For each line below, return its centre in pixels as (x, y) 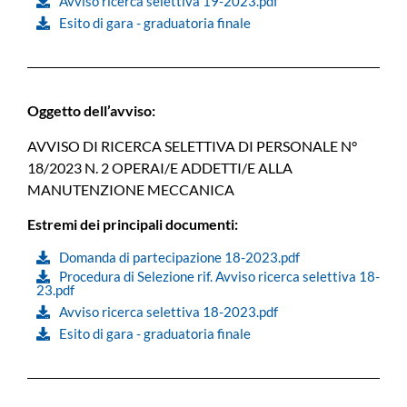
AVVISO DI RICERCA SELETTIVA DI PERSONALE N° (192, 145)
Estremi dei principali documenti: (133, 224)
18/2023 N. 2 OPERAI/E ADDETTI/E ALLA (160, 167)
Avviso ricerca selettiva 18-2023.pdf (169, 312)
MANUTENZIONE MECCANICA (131, 189)
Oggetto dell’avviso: (91, 111)
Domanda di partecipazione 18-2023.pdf (179, 258)
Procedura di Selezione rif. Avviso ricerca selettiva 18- (219, 277)
